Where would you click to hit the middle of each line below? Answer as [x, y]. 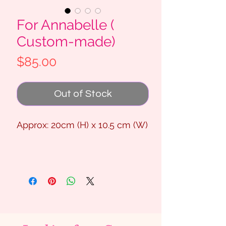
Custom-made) [66, 42]
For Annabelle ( [66, 25]
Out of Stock [83, 94]
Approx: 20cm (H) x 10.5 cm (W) [82, 125]
